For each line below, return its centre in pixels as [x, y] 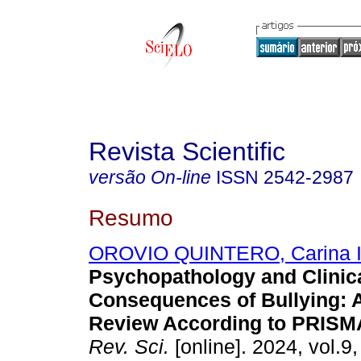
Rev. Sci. [129, 347]
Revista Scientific [187, 151]
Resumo [131, 217]
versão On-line [150, 177]
